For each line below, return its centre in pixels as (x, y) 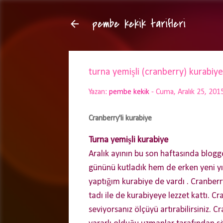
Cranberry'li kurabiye (120, 118)
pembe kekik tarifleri (139, 24)
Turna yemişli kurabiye (128, 140)
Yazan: (99, 92)
